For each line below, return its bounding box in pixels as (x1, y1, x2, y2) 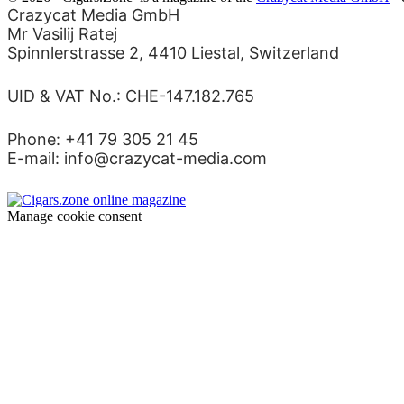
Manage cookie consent (7, 208, 142, 225)
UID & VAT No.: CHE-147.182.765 (7, 87, 254, 106)
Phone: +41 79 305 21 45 (7, 130, 198, 150)
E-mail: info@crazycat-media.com (7, 149, 267, 169)
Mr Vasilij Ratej (7, 24, 117, 44)
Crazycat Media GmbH (7, 5, 179, 25)
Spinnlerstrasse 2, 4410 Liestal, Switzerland (7, 43, 339, 63)
